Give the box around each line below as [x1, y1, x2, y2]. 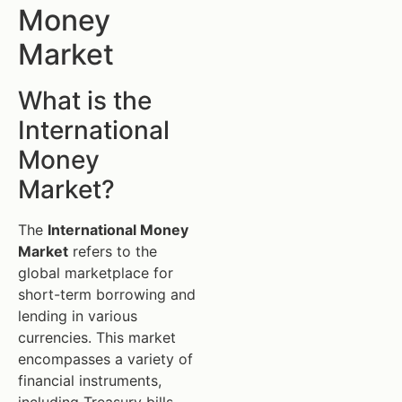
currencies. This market [18, 328, 176, 347]
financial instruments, [18, 371, 162, 390]
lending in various [18, 307, 137, 326]
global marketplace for [18, 264, 173, 283]
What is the [18, 85, 152, 117]
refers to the [68, 242, 157, 261]
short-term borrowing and [18, 285, 196, 304]
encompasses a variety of [18, 350, 193, 369]
